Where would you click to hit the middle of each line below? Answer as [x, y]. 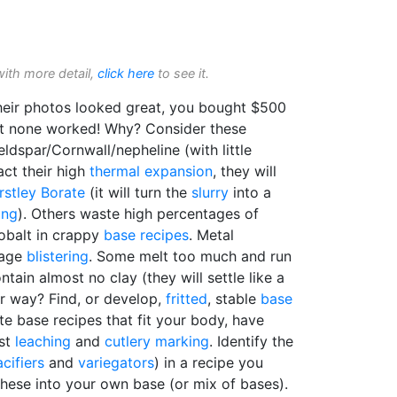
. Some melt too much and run [190, 256]
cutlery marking [157, 341]
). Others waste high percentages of [138, 214]
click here [126, 73]
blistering [58, 256]
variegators [116, 362]
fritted [187, 299]
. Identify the [251, 341]
